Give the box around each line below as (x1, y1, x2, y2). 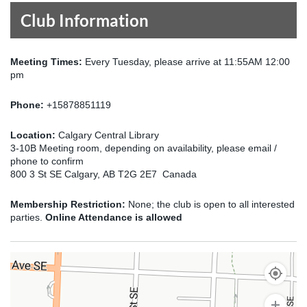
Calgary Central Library (58, 130, 159, 140)
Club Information (21, 10, 149, 30)
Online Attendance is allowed (45, 212, 182, 223)
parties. (10, 212, 45, 223)
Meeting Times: (10, 56, 85, 67)
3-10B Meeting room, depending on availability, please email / (10, 143, 277, 153)
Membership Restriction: (10, 199, 125, 210)
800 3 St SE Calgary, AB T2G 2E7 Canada (10, 169, 197, 180)
